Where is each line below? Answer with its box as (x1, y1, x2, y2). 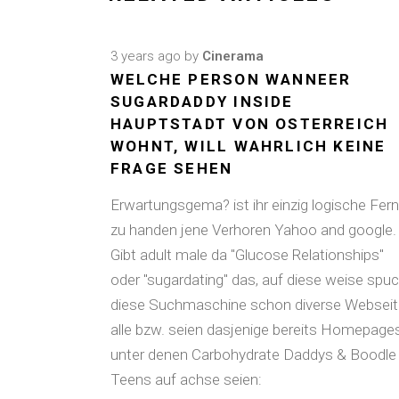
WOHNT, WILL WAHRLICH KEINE (110, 137, 387, 155)
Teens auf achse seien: (110, 370, 262, 388)
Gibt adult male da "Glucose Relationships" (110, 246, 384, 264)
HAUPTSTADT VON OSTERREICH (110, 115, 389, 133)
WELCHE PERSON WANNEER (110, 70, 352, 88)
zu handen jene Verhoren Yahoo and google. (110, 221, 396, 239)
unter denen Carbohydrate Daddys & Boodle (110, 346, 396, 363)
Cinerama (202, 48, 264, 64)
